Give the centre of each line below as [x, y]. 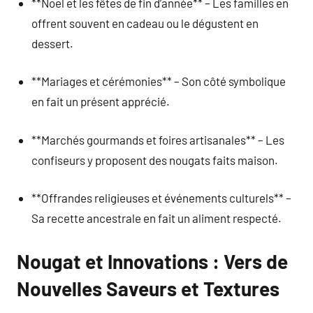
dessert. [53, 43]
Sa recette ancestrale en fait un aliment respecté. [157, 218]
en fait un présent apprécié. [101, 101]
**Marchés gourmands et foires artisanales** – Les [158, 139]
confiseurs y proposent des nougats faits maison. [155, 160]
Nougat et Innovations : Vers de [152, 261]
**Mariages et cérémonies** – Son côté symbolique [159, 81]
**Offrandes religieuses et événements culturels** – [162, 198]
